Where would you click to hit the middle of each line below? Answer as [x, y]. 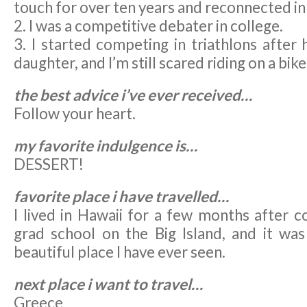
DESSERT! [49, 164]
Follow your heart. [75, 114]
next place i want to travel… [108, 284]
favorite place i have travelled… [121, 197]
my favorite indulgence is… [106, 146]
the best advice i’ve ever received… [133, 95]
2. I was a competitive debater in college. [148, 26]
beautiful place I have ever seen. [120, 252]
